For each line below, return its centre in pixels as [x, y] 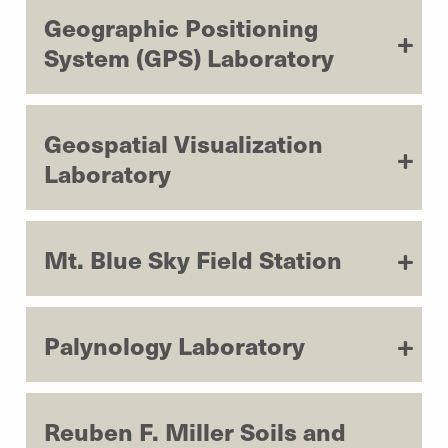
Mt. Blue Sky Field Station [193, 258]
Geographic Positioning [181, 26]
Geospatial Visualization [183, 142]
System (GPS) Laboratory [189, 56]
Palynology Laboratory [174, 344]
